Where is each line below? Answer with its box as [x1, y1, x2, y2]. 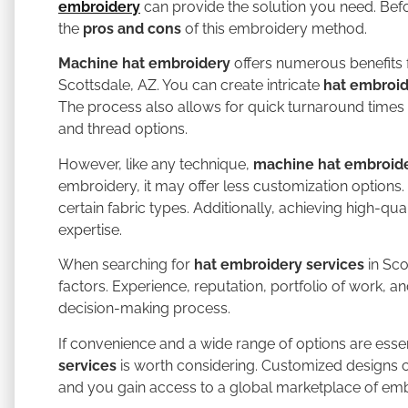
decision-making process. [58, 300, 230, 318]
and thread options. [58, 120, 188, 138]
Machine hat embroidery [58, 55, 230, 73]
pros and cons [83, 20, 181, 37]
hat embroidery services [194, 256, 364, 274]
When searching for [58, 256, 194, 274]
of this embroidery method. [181, 20, 367, 37]
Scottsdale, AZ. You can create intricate [58, 76, 323, 95]
